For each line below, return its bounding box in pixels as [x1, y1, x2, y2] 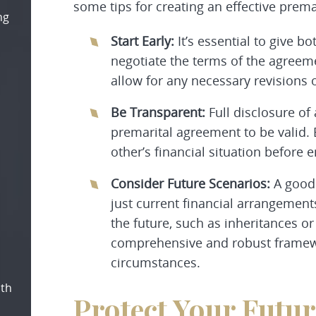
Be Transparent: [111, 104, 205, 121]
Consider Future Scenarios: [111, 175, 270, 192]
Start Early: [111, 32, 178, 49]
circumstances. [111, 254, 200, 271]
